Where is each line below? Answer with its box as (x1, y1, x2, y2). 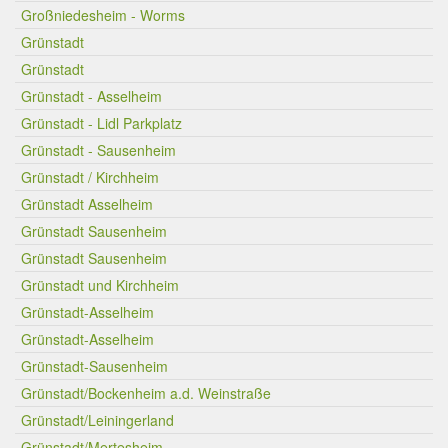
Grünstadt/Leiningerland (21, 410, 174, 430)
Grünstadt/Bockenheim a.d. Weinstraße (21, 383, 271, 403)
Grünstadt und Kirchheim (21, 275, 179, 295)
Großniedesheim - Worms (21, 5, 185, 25)
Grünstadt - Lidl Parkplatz (21, 113, 182, 133)
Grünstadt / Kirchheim (21, 167, 159, 187)
